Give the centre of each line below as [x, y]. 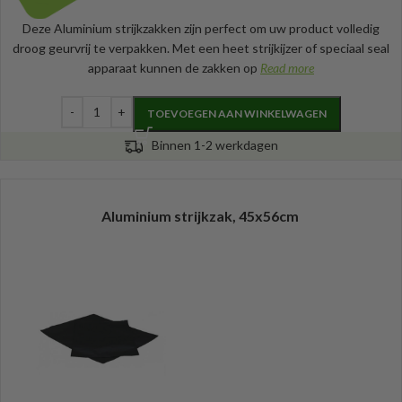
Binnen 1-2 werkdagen [214, 144]
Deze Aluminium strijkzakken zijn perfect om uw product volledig [201, 28]
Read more [287, 67]
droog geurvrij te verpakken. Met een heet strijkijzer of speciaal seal [201, 48]
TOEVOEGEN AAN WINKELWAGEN [237, 113]
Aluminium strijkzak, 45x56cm [200, 216]
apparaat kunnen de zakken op [174, 67]
